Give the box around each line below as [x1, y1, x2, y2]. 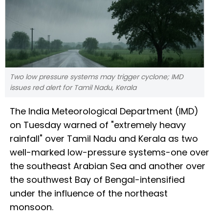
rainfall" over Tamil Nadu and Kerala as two [10, 132, 198, 145]
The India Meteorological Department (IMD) [10, 105, 198, 118]
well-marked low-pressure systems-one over [10, 146, 209, 159]
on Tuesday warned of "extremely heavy [10, 119, 186, 131]
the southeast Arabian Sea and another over [10, 160, 205, 173]
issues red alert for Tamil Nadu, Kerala [10, 83, 136, 93]
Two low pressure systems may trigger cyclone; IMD [10, 72, 183, 82]
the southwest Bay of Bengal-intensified [10, 174, 185, 186]
